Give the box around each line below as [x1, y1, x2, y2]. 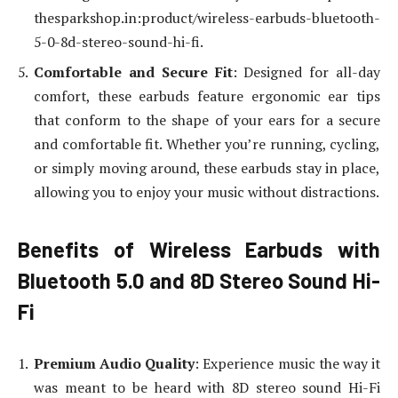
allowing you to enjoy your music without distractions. [34, 182, 379, 203]
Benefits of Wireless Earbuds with [18, 235, 380, 262]
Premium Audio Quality [34, 354, 195, 374]
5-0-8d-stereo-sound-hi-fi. [34, 32, 203, 52]
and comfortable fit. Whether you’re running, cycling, [34, 134, 380, 155]
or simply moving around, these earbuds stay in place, [34, 158, 380, 179]
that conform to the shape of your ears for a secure [34, 110, 380, 131]
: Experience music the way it [195, 354, 381, 374]
